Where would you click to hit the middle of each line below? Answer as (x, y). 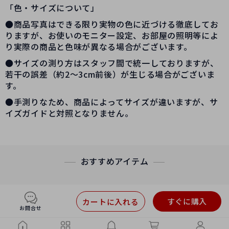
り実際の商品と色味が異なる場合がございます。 (99, 47)
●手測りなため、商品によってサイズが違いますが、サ (112, 102)
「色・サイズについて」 (52, 8)
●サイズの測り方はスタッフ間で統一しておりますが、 (112, 63)
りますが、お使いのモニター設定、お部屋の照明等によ (112, 36)
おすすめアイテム (114, 161)
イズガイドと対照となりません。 (69, 113)
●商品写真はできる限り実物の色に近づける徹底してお (112, 24)
